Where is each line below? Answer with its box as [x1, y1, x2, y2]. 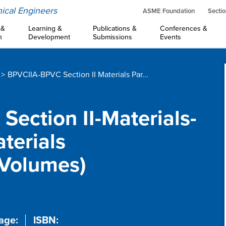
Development [28, 33, 70, 41]
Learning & [28, 24, 62, 33]
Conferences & [159, 24, 207, 33]
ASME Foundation [143, 7, 195, 15]
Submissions [93, 33, 133, 41]
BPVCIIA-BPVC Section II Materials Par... [7, 70, 148, 80]
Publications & [93, 24, 137, 33]
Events [159, 33, 181, 41]
